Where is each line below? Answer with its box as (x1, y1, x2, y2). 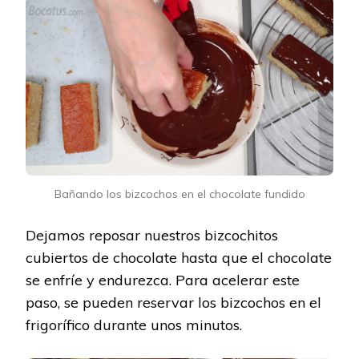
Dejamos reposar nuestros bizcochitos (26, 225, 278, 244)
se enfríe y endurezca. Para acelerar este (26, 270, 300, 289)
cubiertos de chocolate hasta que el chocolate (26, 248, 332, 267)
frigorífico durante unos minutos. (26, 315, 242, 334)
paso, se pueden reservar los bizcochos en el (26, 292, 321, 312)
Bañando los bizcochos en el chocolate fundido (54, 186, 305, 201)
